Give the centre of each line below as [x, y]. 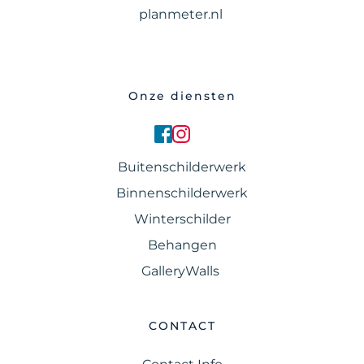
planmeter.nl [182, 14]
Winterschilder [182, 219]
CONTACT [182, 325]
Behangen [182, 245]
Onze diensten [182, 95]
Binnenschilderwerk [182, 193]
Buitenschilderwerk [182, 167]
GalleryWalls [182, 271]
